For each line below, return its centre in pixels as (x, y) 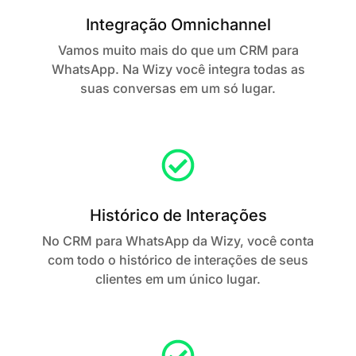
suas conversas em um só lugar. (178, 89)
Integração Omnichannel (178, 25)
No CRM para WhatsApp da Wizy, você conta (178, 241)
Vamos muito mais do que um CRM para (178, 50)
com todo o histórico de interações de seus (178, 260)
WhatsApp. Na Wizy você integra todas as (178, 70)
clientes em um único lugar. (178, 279)
